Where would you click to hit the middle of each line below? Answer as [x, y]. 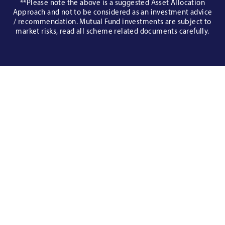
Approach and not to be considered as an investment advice [113, 12]
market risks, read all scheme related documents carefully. [113, 31]
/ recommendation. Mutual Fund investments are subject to [113, 22]
